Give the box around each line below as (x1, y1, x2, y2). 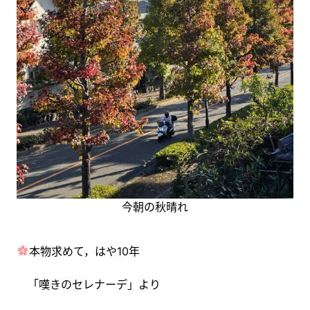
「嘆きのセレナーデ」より (17, 277, 161, 291)
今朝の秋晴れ (122, 199, 188, 214)
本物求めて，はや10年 (29, 244, 140, 258)
